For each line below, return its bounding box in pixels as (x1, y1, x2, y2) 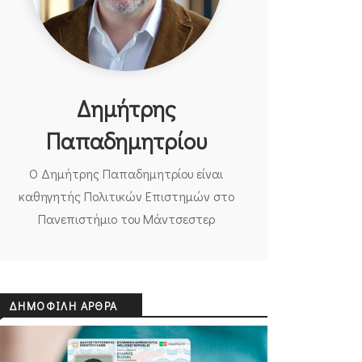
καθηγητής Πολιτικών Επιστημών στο (18, 187, 234, 204)
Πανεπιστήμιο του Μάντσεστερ (37, 209, 215, 227)
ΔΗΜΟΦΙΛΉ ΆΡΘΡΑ (9, 297, 118, 314)
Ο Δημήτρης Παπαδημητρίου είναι (29, 164, 223, 182)
